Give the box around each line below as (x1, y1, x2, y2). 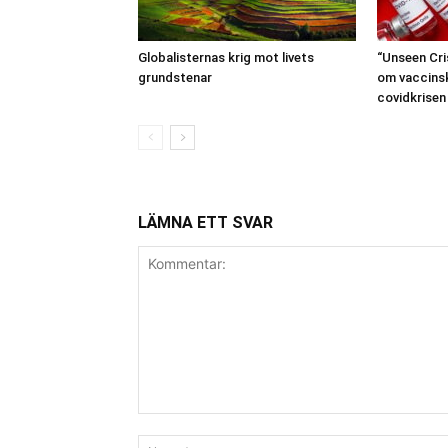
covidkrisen (377, 89, 446, 105)
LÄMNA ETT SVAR (138, 212, 273, 232)
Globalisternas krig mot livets (138, 49, 314, 65)
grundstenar (138, 69, 212, 85)
